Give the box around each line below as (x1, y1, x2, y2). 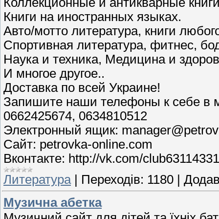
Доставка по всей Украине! (3, 80, 160, 94)
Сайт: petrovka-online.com (3, 137, 153, 151)
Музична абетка (3, 196, 102, 210)
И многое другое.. (3, 66, 105, 80)
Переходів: (81, 172, 144, 186)
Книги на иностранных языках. (3, 9, 181, 23)
